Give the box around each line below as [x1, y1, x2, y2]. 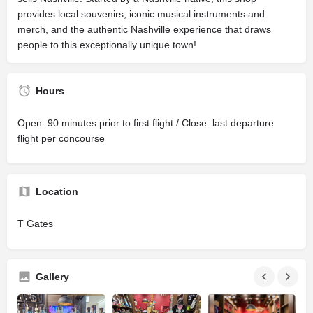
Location [36, 185, 78, 197]
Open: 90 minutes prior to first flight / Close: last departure [17, 117, 274, 129]
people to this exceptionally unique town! [17, 38, 196, 50]
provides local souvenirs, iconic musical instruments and [17, 8, 265, 20]
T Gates [17, 217, 53, 229]
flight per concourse [17, 132, 105, 144]
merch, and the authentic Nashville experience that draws [17, 23, 271, 35]
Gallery [36, 270, 69, 282]
